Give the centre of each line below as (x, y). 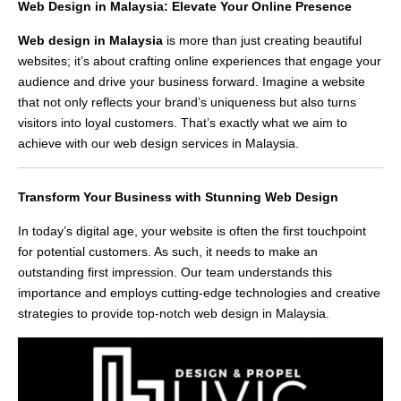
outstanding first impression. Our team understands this (175, 273)
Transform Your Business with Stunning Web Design (178, 197)
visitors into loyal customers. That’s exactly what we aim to (183, 123)
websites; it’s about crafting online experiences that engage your (200, 61)
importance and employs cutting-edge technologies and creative (199, 293)
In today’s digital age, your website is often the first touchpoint (192, 231)
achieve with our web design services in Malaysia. (158, 144)
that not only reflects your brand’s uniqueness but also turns (187, 102)
